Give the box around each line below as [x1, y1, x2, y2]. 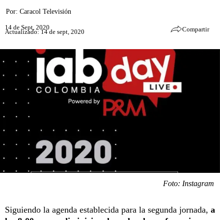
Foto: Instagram [163, 179, 214, 188]
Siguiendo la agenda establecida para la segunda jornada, [5, 204, 211, 215]
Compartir [182, 26, 209, 33]
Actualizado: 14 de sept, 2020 [5, 27, 84, 35]
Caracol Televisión [20, 8, 71, 15]
